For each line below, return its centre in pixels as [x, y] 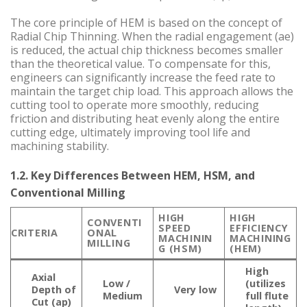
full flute [267, 295]
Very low [195, 289]
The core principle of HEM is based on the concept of [146, 22]
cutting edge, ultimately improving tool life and [130, 132]
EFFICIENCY [259, 228]
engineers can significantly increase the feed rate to [143, 77]
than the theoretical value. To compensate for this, [140, 63]
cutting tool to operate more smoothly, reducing [135, 105]
